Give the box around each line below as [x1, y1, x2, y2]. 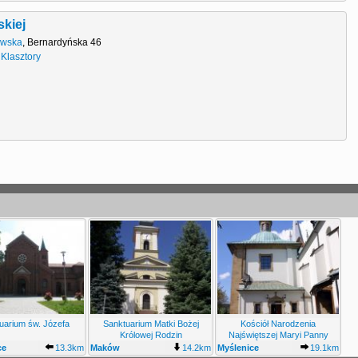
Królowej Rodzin [119, 329, 182, 340]
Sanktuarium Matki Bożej [102, 318, 199, 328]
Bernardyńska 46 [27, 37, 102, 49]
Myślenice [217, 342, 260, 352]
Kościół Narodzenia [241, 318, 316, 328]
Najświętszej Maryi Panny [228, 329, 328, 340]
